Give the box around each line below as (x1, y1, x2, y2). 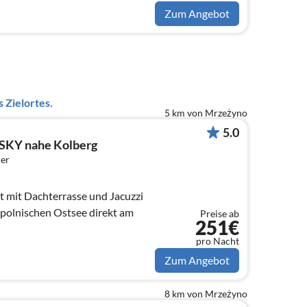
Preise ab (200, 208, 239, 220)
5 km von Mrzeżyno (164, 106, 247, 119)
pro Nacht (196, 235, 239, 247)
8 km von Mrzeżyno (164, 288, 247, 300)
